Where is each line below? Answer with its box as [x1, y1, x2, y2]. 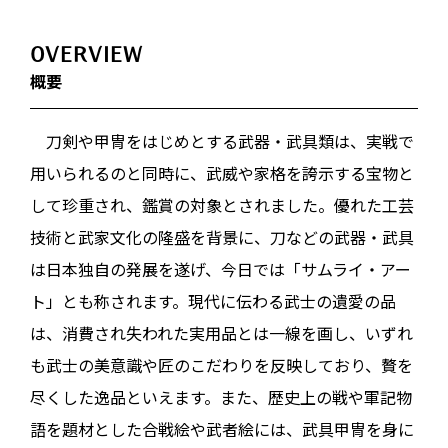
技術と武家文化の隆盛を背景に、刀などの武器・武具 [30, 225, 414, 249]
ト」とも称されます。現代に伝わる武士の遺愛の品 [30, 289, 396, 313]
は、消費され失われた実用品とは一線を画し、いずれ [30, 321, 413, 345]
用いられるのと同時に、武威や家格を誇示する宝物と [30, 161, 414, 185]
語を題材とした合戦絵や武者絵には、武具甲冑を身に [30, 417, 414, 441]
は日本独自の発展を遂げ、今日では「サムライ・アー [30, 257, 411, 281]
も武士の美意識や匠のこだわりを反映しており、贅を [30, 353, 413, 377]
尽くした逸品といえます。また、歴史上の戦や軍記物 [30, 385, 412, 409]
